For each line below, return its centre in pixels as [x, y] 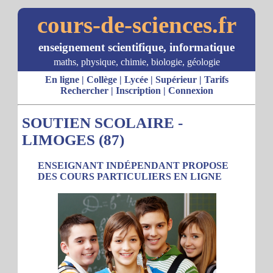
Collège [101, 80]
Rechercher [84, 90]
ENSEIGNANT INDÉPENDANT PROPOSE [133, 165]
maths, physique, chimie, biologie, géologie [136, 62]
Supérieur [176, 80]
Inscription [138, 90]
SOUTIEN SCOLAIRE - [102, 123]
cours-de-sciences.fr [136, 25]
